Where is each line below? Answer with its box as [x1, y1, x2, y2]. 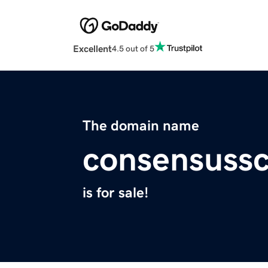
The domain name [83, 118, 199, 133]
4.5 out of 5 [112, 44, 154, 53]
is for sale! [83, 185, 148, 200]
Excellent [73, 44, 112, 54]
